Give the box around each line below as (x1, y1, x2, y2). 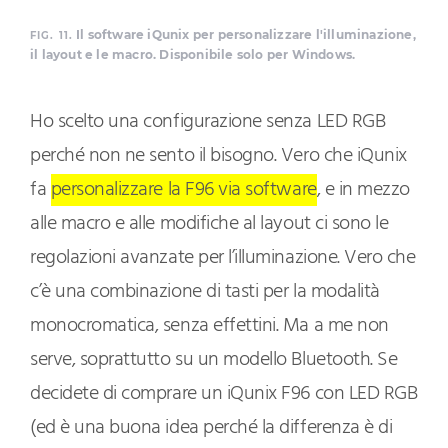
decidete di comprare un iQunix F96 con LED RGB (30, 378, 418, 411)
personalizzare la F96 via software (50, 174, 317, 207)
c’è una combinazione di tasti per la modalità (30, 276, 380, 309)
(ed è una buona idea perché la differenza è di (30, 412, 393, 445)
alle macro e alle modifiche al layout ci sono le (30, 208, 389, 241)
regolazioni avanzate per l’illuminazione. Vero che (30, 242, 416, 275)
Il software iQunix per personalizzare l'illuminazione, (72, 27, 416, 43)
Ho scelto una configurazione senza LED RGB (30, 106, 386, 139)
